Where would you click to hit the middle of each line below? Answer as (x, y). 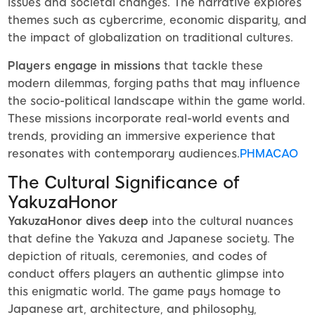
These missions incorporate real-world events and (149, 119)
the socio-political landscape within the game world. (156, 101)
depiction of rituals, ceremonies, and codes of (137, 257)
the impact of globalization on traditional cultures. (150, 38)
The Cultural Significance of (124, 183)
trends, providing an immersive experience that (142, 136)
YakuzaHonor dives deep (78, 221)
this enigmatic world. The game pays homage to (144, 292)
